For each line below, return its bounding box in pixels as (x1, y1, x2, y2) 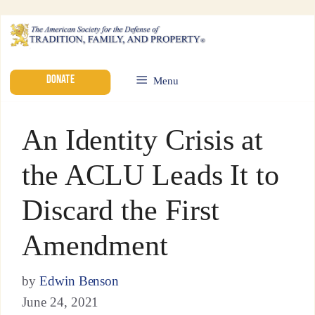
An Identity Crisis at (21, 124, 264, 156)
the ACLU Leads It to (21, 158, 280, 191)
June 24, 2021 (21, 295, 99, 310)
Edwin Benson (39, 273, 120, 288)
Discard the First (21, 193, 219, 226)
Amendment (21, 229, 168, 262)
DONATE (46, 72, 75, 86)
